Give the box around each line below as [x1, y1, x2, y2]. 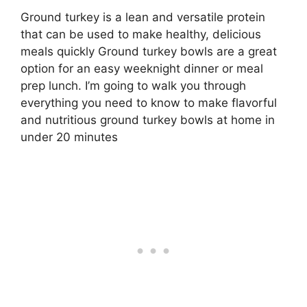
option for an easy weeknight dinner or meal [21, 61, 263, 75]
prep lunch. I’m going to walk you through [21, 78, 246, 93]
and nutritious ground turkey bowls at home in [21, 112, 275, 127]
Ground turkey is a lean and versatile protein [21, 10, 265, 24]
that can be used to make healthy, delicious [21, 27, 261, 41]
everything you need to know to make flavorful [21, 95, 277, 110]
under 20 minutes [21, 130, 118, 144]
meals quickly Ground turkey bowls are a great [21, 44, 277, 58]
